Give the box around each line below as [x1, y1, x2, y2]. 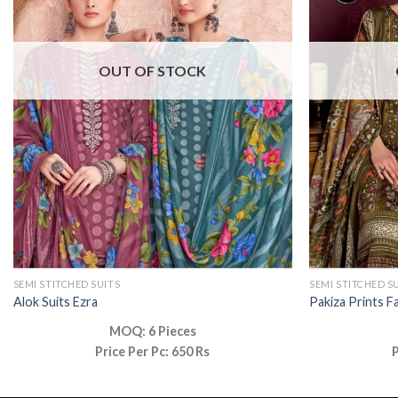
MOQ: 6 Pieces [108, 322, 196, 338]
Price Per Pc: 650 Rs [95, 343, 211, 359]
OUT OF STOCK [99, 62, 207, 80]
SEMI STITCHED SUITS [12, 278, 121, 291]
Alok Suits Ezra [12, 293, 98, 309]
